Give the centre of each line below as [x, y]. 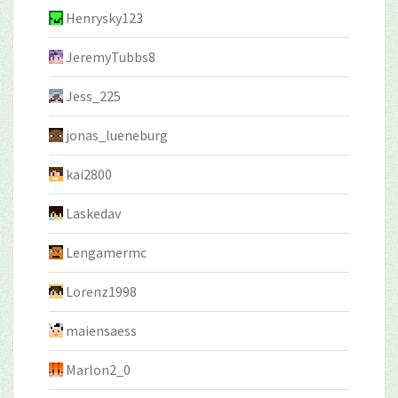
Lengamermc [106, 252]
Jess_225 [93, 96]
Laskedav [93, 213]
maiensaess [101, 330]
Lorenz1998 [101, 291]
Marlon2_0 [98, 369]
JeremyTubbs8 [111, 56]
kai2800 [89, 174]
